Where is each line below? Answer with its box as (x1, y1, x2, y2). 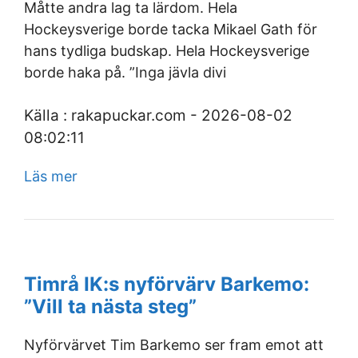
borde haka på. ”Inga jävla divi (24, 64, 226, 81)
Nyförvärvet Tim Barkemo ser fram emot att (24, 336, 324, 353)
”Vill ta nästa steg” (24, 295, 197, 318)
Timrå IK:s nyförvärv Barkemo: (24, 272, 309, 296)
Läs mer (24, 168, 78, 185)
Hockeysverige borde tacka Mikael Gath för (24, 21, 317, 38)
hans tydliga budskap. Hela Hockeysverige (24, 42, 309, 59)
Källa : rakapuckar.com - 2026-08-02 (24, 106, 292, 125)
